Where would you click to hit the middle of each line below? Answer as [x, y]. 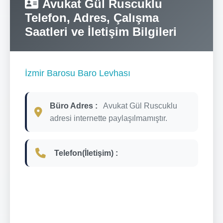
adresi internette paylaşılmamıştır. [109, 118]
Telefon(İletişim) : [86, 153]
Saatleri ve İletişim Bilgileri [101, 31]
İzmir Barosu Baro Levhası [78, 73]
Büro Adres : [74, 106]
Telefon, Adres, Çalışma [92, 17]
